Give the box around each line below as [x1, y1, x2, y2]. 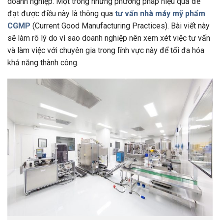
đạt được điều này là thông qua [7, 8, 115, 18]
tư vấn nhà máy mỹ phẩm [115, 8, 205, 18]
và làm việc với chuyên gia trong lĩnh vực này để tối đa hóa [7, 45, 204, 55]
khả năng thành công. [7, 57, 79, 67]
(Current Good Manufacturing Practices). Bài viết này [30, 21, 210, 30]
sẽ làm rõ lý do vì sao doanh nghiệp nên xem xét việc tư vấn [7, 33, 210, 43]
